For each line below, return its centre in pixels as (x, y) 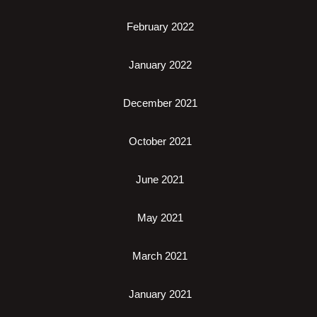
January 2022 (160, 65)
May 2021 (160, 218)
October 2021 (160, 141)
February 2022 (160, 27)
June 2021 (160, 179)
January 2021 (160, 294)
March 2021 (160, 256)
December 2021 (160, 103)
